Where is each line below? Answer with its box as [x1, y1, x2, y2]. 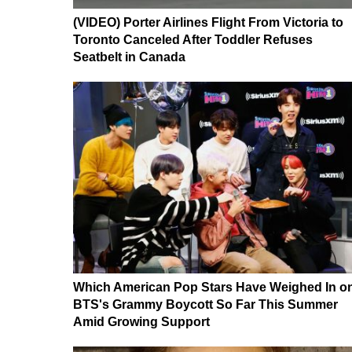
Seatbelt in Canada [73, 49, 185, 64]
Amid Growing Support [73, 314, 210, 328]
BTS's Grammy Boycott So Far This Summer [73, 297, 338, 311]
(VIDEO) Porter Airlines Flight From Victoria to [73, 15, 343, 29]
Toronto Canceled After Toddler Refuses [73, 32, 313, 46]
